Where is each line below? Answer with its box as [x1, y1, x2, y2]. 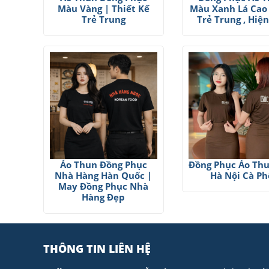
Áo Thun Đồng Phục [59, 159, 147, 171]
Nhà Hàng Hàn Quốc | [55, 169, 153, 182]
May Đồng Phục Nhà [58, 180, 149, 193]
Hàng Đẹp [82, 191, 125, 204]
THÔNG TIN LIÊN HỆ [43, 241, 151, 256]
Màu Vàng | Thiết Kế [57, 2, 150, 14]
